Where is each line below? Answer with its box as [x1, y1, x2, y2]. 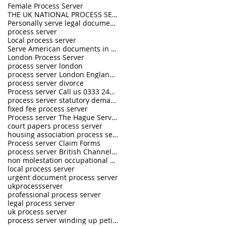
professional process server [8, 190, 101, 199]
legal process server [8, 198, 75, 208]
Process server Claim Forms [8, 138, 100, 148]
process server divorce [8, 78, 84, 88]
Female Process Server [8, 1, 83, 11]
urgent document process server [8, 173, 118, 182]
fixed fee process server [8, 104, 88, 114]
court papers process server [8, 121, 102, 131]
